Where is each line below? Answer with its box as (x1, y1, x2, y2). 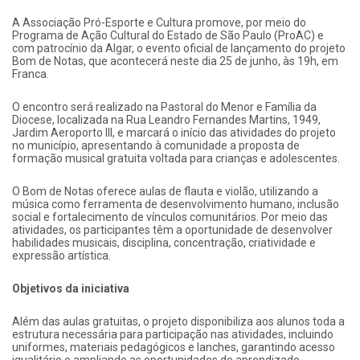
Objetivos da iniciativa (12, 281, 129, 295)
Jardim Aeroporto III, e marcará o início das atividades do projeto (12, 125, 336, 139)
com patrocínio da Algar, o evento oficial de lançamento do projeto (12, 41, 346, 55)
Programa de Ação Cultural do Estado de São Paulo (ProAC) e (12, 28, 324, 42)
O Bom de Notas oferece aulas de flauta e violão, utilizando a (12, 184, 318, 198)
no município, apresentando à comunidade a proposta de (12, 138, 300, 152)
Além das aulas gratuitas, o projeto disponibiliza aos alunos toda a (12, 314, 345, 328)
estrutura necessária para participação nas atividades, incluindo (12, 327, 333, 341)
